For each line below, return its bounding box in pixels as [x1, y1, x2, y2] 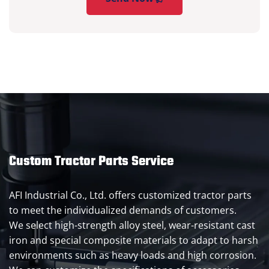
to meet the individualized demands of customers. [9, 203, 237, 217]
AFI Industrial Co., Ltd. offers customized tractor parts [9, 188, 252, 202]
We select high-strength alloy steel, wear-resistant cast [9, 218, 255, 232]
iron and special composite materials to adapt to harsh [9, 233, 258, 247]
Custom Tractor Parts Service [9, 151, 174, 172]
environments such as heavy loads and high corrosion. [9, 248, 256, 262]
